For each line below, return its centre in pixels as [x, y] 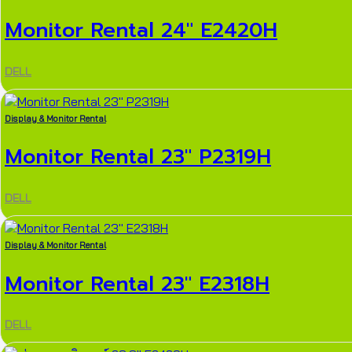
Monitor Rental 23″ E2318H [137, 284]
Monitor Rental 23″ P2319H [138, 157]
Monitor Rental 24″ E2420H [141, 31]
